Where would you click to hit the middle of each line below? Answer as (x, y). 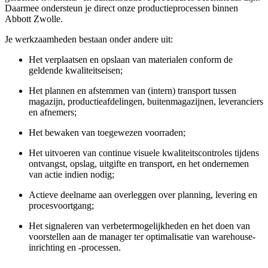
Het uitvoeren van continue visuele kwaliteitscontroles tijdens (144, 153)
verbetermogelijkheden (146, 226)
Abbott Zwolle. (34, 19)
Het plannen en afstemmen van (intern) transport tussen (133, 90)
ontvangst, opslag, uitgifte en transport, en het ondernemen (139, 163)
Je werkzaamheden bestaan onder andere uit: (89, 39)
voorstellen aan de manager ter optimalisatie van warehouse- (142, 236)
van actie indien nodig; (71, 174)
